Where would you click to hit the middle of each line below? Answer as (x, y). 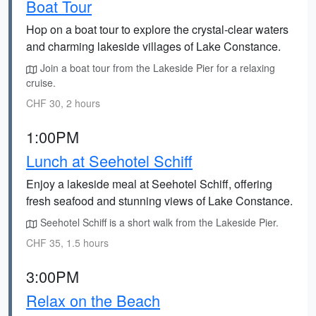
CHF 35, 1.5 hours (67, 243)
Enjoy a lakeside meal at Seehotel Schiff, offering (149, 184)
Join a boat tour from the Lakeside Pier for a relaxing (156, 68)
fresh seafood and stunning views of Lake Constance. (159, 201)
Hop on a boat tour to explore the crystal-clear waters (157, 29)
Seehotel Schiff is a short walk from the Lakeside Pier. (158, 222)
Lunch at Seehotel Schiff (109, 160)
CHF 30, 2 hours (63, 103)
